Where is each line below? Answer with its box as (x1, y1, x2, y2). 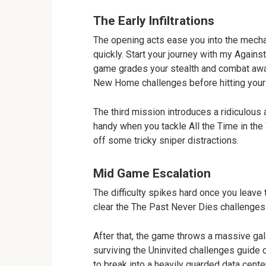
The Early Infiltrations (93, 14, 214, 28)
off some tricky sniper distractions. (93, 135, 239, 147)
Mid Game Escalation (93, 166, 211, 180)
